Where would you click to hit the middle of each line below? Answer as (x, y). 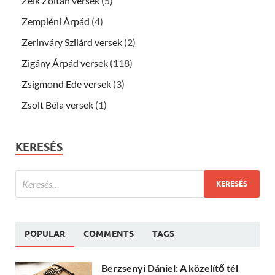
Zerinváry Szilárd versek (72, 42)
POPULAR (45, 234)
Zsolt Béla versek (57, 105)
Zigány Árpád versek (65, 63)
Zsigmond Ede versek (66, 84)
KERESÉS (39, 147)
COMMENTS (109, 234)
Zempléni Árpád (56, 21)
